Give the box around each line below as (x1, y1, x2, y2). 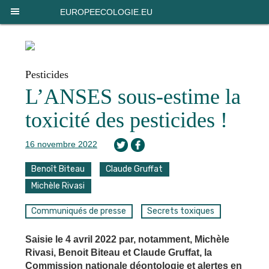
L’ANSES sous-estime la (25, 85, 241, 109)
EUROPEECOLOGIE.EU (60, 7, 153, 17)
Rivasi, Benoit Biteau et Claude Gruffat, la (25, 247, 212, 258)
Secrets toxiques (147, 206, 215, 217)
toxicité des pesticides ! (25, 108, 228, 132)
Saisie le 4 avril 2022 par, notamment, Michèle (25, 234, 229, 245)
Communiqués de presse (31, 206, 127, 217)
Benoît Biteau (31, 164, 85, 174)
